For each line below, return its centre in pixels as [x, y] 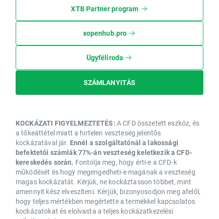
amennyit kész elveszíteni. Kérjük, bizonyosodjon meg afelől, [108, 191]
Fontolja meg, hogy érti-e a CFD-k [125, 162]
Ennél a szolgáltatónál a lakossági [124, 142]
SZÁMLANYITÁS [109, 82]
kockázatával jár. [43, 142]
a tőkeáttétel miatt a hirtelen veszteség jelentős [88, 132]
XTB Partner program [105, 8]
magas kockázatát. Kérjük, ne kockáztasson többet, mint [104, 181]
